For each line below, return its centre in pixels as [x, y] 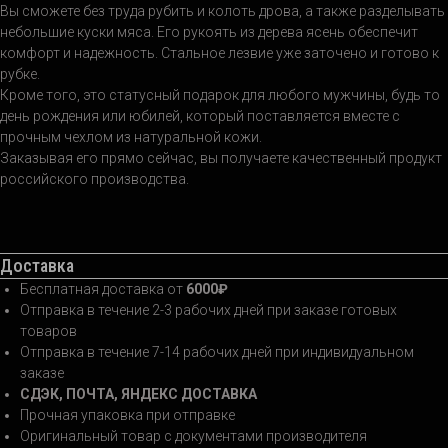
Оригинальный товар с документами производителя [193, 436]
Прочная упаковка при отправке [127, 415]
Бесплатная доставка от [101, 289]
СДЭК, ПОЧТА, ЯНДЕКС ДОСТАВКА [138, 394]
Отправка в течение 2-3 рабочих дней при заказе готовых [208, 310]
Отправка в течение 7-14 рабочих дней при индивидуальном [217, 352]
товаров [48, 331]
